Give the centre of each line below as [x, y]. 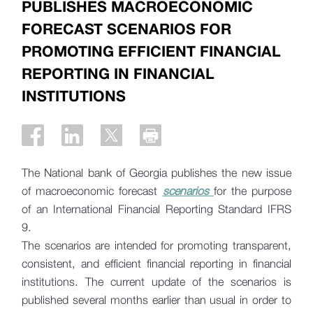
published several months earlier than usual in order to [156, 300]
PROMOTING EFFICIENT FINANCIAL [152, 51]
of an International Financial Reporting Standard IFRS [156, 209]
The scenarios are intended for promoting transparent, [156, 245]
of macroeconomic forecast [92, 191]
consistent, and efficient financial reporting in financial [156, 263]
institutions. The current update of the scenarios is [156, 282]
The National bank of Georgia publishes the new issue [156, 173]
